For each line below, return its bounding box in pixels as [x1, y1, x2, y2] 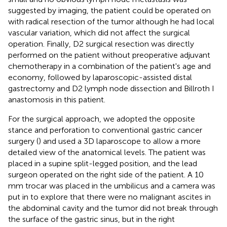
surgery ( [8, 136, 39, 146]
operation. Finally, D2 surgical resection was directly [8, 39, 194, 49]
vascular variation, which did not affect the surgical [8, 27, 190, 37]
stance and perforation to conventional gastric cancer [8, 125, 202, 135]
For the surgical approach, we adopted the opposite [8, 113, 195, 124]
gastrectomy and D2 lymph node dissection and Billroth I [8, 83, 214, 93]
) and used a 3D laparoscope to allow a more [39, 136, 201, 146]
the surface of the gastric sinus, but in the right [8, 214, 175, 224]
